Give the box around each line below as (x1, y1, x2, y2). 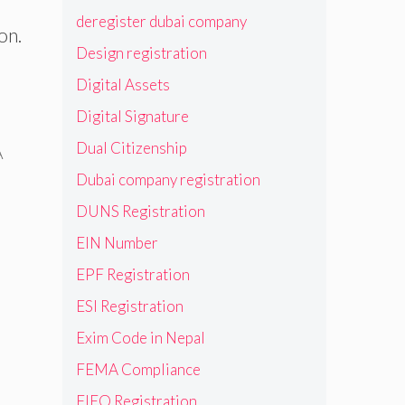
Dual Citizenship (75, 138, 187, 158)
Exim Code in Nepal (75, 328, 205, 348)
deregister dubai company (75, 12, 247, 32)
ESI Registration (75, 297, 184, 316)
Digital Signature (75, 107, 189, 127)
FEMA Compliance (75, 360, 201, 380)
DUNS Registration (75, 202, 205, 221)
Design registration (75, 43, 207, 63)
